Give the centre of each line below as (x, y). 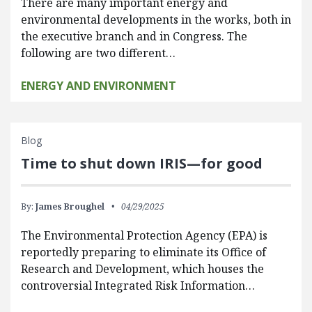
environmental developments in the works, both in (156, 19)
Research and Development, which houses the (142, 269)
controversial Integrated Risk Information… (138, 286)
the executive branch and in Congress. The (134, 36)
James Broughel (70, 206)
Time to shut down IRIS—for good (142, 163)
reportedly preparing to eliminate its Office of (143, 252)
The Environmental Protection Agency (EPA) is (144, 235)
